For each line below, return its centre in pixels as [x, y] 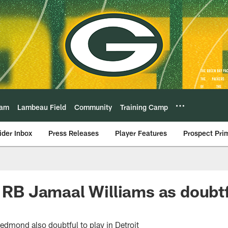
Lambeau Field [42, 107]
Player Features [141, 133]
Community [93, 107]
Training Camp [144, 107]
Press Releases [74, 133]
